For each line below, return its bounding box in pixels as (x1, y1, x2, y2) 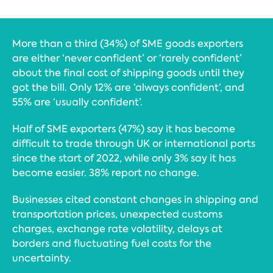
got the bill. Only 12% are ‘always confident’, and (12, 81, 244, 94)
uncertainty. (12, 252, 71, 264)
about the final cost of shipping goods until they (12, 66, 244, 79)
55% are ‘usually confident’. (12, 96, 143, 108)
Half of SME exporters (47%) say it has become (12, 122, 235, 135)
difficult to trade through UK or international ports (12, 137, 255, 150)
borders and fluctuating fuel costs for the (12, 237, 211, 250)
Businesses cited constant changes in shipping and (12, 193, 258, 206)
